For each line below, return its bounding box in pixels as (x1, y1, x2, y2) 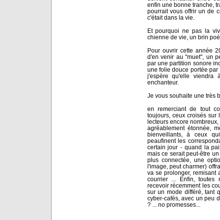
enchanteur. (147, 79, 179, 85)
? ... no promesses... (147, 201, 200, 208)
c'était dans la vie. (147, 14, 194, 21)
